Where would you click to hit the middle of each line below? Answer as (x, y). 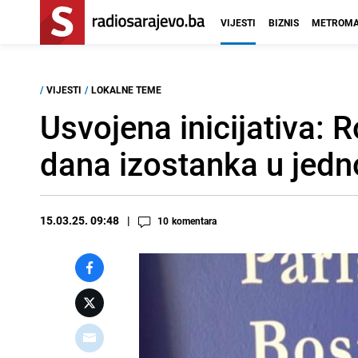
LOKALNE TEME (126, 89)
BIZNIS (284, 22)
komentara (194, 221)
